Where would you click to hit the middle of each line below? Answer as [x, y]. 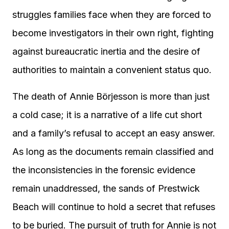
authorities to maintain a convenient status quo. [112, 70]
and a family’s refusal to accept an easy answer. [114, 133]
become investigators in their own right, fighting [113, 33]
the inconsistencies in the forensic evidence [104, 170]
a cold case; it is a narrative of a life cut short [107, 115]
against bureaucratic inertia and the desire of [106, 51]
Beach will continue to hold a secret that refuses [114, 207]
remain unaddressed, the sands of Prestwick [106, 188]
